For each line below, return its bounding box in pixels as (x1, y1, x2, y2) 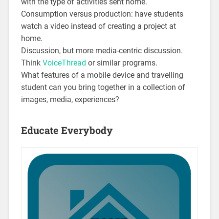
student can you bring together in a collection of (21, 82, 185, 92)
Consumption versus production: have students (21, 9, 183, 19)
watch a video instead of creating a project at (21, 21, 176, 31)
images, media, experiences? (21, 94, 119, 104)
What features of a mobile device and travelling (21, 70, 183, 80)
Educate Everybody (21, 123, 113, 136)
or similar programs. (86, 58, 157, 67)
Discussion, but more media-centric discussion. (21, 45, 183, 55)
